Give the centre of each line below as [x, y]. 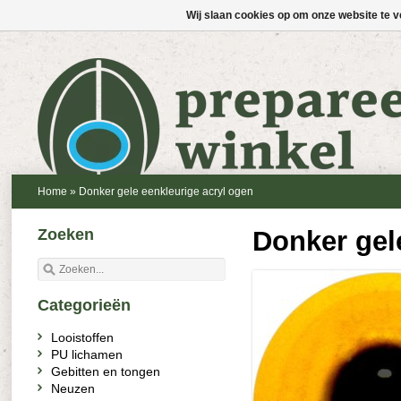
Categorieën [84, 305]
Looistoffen [82, 337]
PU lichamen [87, 354]
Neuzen [73, 388]
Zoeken [66, 235]
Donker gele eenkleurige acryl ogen [166, 192]
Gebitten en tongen [106, 371]
